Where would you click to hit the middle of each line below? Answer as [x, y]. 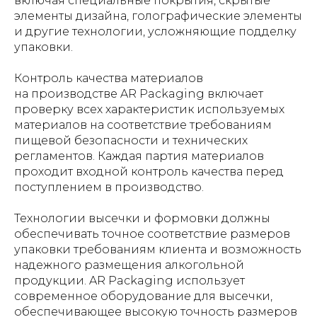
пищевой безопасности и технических [131, 140]
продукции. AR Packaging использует [129, 281]
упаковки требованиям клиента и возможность [158, 249]
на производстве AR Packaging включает [139, 94]
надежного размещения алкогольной [129, 265]
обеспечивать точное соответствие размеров [152, 234]
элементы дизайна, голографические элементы [158, 16]
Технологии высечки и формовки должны [142, 218]
